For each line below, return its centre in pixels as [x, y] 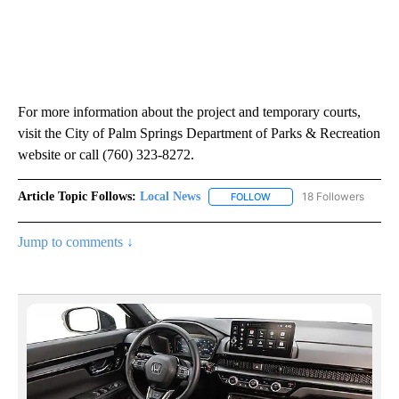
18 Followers [333, 197]
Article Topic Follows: [77, 197]
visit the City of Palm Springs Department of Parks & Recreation [199, 134]
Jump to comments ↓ [76, 242]
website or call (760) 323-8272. [106, 155]
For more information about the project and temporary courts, [189, 112]
